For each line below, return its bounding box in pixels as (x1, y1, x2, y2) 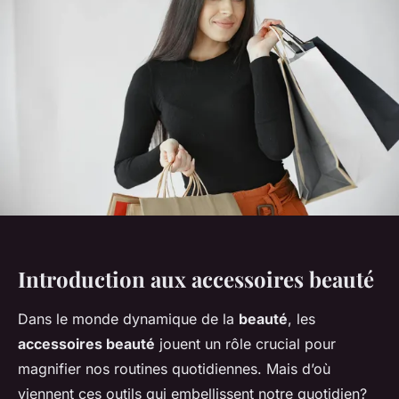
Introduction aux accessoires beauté (18, 265, 374, 294)
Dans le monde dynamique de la (18, 310, 239, 329)
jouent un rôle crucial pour (155, 335, 336, 354)
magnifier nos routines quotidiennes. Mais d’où (18, 360, 330, 379)
